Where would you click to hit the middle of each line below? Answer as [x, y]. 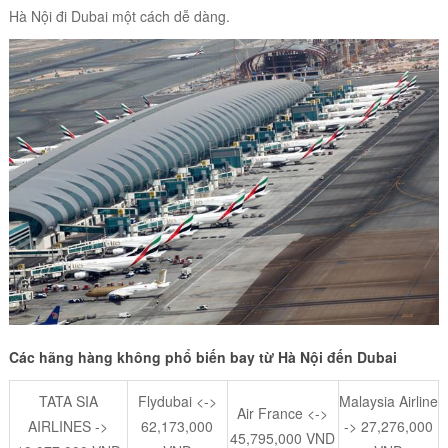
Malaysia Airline [388, 401]
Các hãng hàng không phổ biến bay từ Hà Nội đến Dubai [202, 357]
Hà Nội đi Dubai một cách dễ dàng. [119, 15]
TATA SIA [68, 401]
